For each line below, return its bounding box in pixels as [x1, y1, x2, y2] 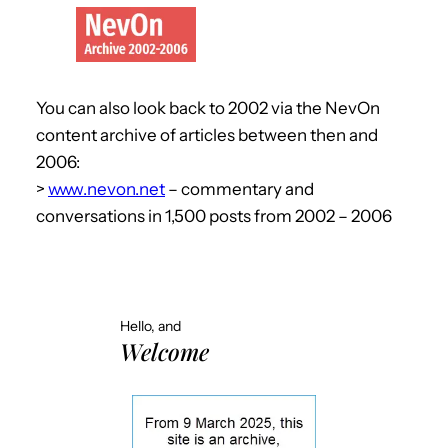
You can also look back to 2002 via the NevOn [36, 97, 380, 118]
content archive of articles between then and [36, 124, 378, 145]
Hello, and [120, 316, 181, 335]
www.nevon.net [48, 178, 165, 199]
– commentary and [165, 178, 314, 199]
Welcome [120, 335, 209, 367]
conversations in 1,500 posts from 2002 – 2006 [36, 205, 392, 226]
